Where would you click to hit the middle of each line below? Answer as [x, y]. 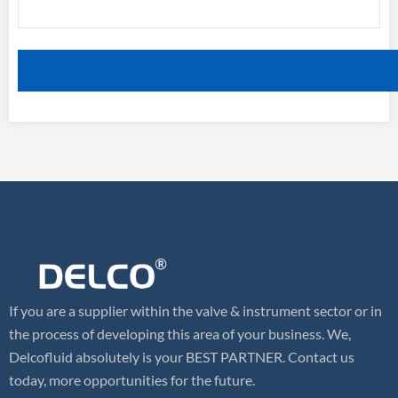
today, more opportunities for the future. [132, 380]
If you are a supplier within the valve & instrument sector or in [195, 311]
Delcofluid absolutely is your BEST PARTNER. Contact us [182, 357]
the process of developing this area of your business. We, [180, 334]
